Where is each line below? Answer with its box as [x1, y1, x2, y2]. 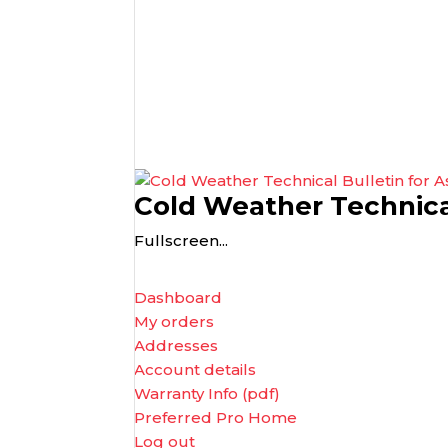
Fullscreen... [134, 231, 229, 250]
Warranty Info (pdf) [134, 384, 281, 403]
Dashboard [134, 288, 223, 307]
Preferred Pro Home [134, 408, 298, 427]
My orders [134, 312, 215, 331]
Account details [134, 360, 257, 379]
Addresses [134, 336, 219, 355]
